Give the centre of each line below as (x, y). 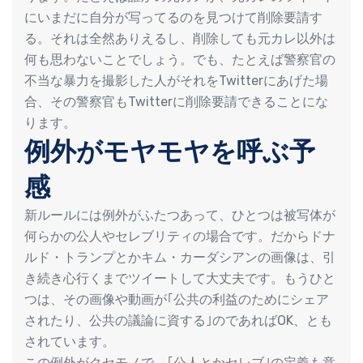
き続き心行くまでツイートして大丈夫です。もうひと (180, 278)
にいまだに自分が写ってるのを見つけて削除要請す (173, 17)
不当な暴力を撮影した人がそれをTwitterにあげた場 (176, 80)
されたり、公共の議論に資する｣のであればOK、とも (178, 320)
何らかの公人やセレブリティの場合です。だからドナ (180, 236)
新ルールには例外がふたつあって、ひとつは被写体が (180, 215)
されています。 (70, 341)
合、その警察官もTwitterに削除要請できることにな (176, 101)
